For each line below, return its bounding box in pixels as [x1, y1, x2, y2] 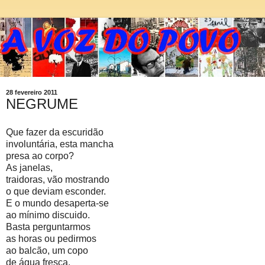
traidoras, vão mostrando [6, 174, 109, 185]
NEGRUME [6, 96, 78, 112]
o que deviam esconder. [6, 186, 106, 196]
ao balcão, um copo [6, 245, 88, 256]
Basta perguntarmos [6, 221, 91, 232]
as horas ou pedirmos [6, 233, 96, 244]
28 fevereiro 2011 [6, 89, 57, 96]
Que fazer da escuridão [6, 127, 104, 137]
